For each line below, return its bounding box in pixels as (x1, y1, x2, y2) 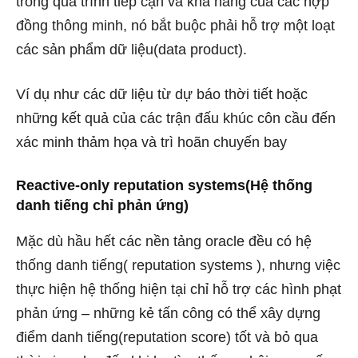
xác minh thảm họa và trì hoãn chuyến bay (16, 134, 287, 150)
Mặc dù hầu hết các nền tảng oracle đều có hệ (16, 233, 312, 249)
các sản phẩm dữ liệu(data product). (16, 42, 247, 58)
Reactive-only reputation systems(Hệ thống (16, 177, 312, 193)
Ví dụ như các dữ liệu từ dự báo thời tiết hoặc (16, 86, 308, 102)
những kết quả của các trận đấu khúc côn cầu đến (16, 110, 336, 126)
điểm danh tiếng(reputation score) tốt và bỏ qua (16, 329, 318, 345)
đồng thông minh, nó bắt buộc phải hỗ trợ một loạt (16, 18, 335, 34)
